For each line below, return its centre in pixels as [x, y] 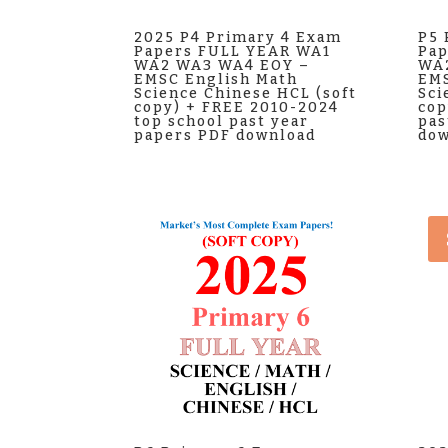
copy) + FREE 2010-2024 [237, 107]
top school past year [222, 121]
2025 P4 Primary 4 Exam [238, 37]
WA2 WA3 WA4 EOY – [222, 65]
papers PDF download [225, 135]
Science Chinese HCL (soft [246, 93]
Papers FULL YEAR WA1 [233, 51]
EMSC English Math [216, 79]
